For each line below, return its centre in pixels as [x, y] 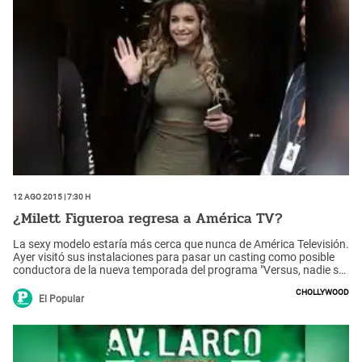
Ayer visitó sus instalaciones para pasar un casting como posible [174, 257]
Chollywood [322, 290]
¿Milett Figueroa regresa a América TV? [148, 219]
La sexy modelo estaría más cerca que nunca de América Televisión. [181, 244]
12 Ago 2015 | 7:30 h [52, 195]
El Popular [61, 299]
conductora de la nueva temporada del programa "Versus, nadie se [179, 269]
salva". [29, 282]
